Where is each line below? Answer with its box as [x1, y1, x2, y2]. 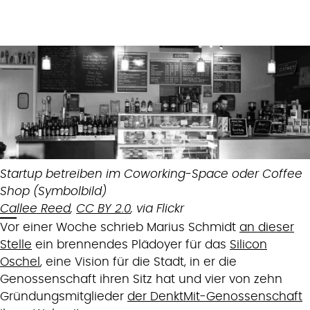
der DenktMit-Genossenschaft [127, 290, 302, 302]
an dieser [239, 221, 294, 233]
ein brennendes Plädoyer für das [32, 238, 230, 250]
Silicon [230, 238, 267, 250]
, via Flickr [131, 202, 184, 215]
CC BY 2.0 [76, 202, 131, 215]
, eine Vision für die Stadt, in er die [40, 255, 237, 268]
